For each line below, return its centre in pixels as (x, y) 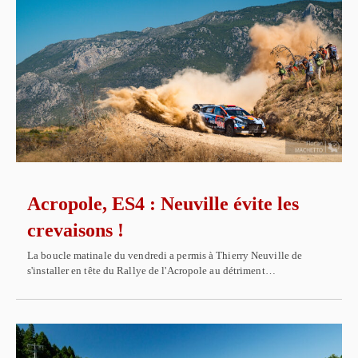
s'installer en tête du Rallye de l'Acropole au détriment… (151, 271)
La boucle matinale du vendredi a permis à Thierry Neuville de (165, 256)
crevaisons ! (76, 231)
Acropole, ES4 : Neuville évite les (163, 204)
